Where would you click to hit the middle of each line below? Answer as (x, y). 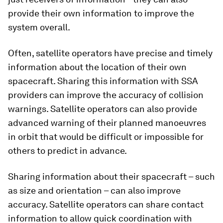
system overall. (39, 27)
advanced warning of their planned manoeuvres (107, 123)
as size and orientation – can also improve (94, 190)
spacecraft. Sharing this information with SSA (103, 81)
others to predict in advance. (67, 151)
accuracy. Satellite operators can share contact (106, 204)
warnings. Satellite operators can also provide (103, 109)
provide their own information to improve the (101, 13)
